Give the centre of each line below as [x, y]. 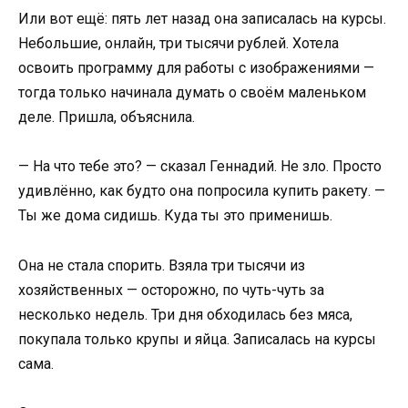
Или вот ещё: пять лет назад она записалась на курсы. [202, 19]
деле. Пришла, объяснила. [107, 117]
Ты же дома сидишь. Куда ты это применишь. [175, 216]
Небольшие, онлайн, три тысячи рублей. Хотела [178, 44]
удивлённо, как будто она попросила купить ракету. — [202, 191]
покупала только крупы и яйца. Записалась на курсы [197, 339]
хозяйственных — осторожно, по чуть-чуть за [171, 290]
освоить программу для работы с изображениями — [196, 68]
